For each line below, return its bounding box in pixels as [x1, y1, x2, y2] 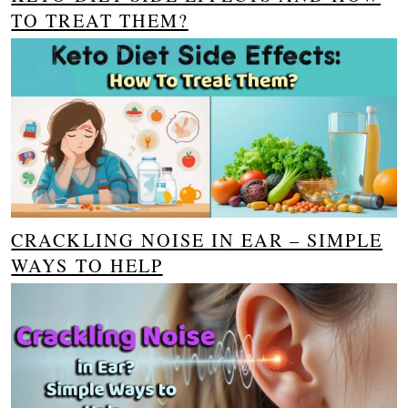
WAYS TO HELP [11, 253, 163, 279]
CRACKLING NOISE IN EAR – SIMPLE [11, 228, 383, 253]
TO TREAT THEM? [11, 7, 189, 33]
